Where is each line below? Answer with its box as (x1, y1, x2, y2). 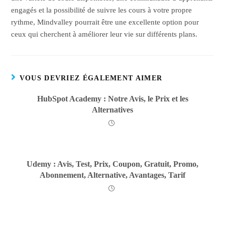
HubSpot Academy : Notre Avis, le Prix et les (37, 94, 188, 103)
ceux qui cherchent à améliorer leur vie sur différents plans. (11, 30, 198, 38)
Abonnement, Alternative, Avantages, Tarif (40, 170, 185, 179)
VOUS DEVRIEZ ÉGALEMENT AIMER (19, 74, 163, 82)
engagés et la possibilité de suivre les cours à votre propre (11, 6, 192, 14)
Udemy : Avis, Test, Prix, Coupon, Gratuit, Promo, (27, 159, 198, 168)
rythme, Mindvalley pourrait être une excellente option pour (11, 18, 199, 26)
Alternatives (92, 105, 133, 114)
